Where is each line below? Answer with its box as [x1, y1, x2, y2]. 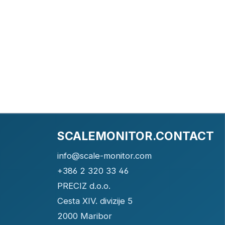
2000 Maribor [57, 211, 112, 221]
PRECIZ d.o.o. [57, 180, 110, 191]
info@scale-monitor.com [57, 150, 152, 161]
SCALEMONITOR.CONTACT [57, 129, 214, 144]
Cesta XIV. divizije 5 [57, 196, 133, 206]
